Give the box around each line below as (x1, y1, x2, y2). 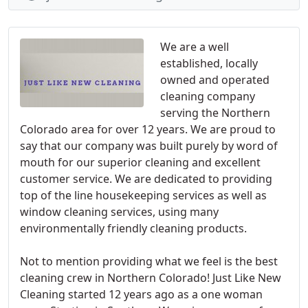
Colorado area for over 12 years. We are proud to (20, 122, 276, 137)
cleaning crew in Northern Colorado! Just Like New (20, 270, 281, 285)
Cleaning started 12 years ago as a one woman (20, 287, 263, 302)
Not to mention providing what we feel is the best (20, 254, 278, 269)
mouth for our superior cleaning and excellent (20, 155, 261, 170)
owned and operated (160, 72, 269, 87)
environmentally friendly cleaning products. (20, 221, 247, 236)
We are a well (160, 39, 229, 54)
